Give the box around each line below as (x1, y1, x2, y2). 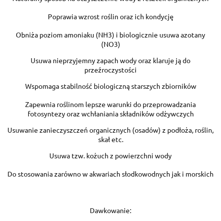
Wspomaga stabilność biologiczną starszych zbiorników (25, 81, 196, 90)
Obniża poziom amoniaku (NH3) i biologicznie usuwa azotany (16, 30, 205, 39)
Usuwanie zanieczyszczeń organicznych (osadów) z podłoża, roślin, (7, 125, 214, 134)
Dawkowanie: (90, 205, 131, 215)
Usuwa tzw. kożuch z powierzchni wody (49, 150, 172, 160)
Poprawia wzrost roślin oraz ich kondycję (47, 11, 174, 21)
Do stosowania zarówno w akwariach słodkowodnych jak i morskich (7, 169, 214, 178)
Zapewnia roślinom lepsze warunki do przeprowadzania (25, 99, 196, 109)
